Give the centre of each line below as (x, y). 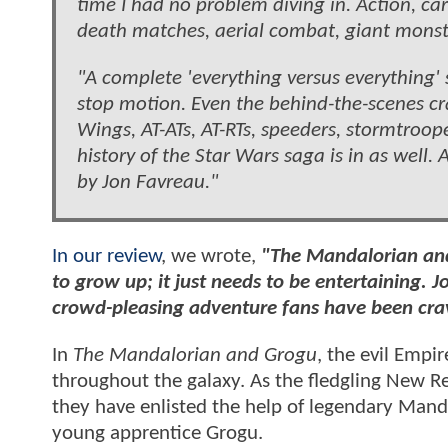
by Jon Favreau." (147, 183)
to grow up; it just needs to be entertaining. (242, 282)
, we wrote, (211, 256)
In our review (106, 256)
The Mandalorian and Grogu (195, 356)
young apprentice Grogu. (157, 434)
